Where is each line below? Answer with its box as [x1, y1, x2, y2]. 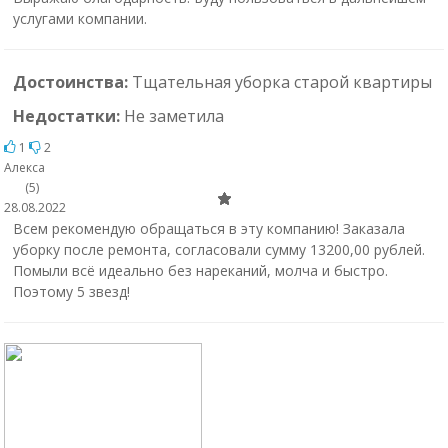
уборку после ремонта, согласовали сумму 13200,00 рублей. [12, 240, 425, 259]
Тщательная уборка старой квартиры [131, 71, 432, 93]
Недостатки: [12, 105, 124, 127]
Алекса [4, 159, 45, 176]
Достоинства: [12, 71, 132, 93]
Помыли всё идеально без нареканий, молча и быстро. [12, 261, 388, 280]
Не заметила [123, 105, 224, 127]
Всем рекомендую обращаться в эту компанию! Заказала [12, 219, 405, 238]
